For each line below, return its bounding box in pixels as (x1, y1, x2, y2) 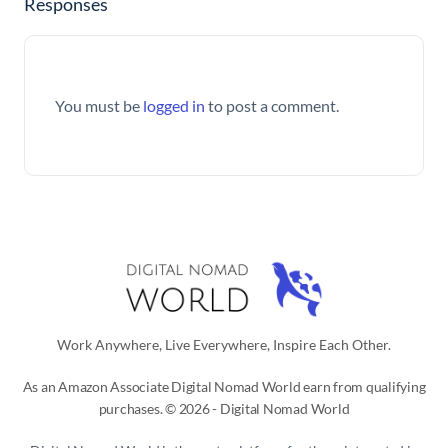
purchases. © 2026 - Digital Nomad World (98, 399, 350, 417)
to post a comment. (205, 95, 339, 115)
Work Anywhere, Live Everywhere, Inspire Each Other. (57, 335, 391, 353)
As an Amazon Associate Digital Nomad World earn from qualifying (22, 377, 426, 395)
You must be (55, 95, 143, 115)
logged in (143, 95, 205, 115)
